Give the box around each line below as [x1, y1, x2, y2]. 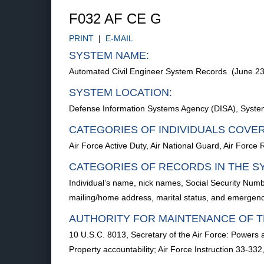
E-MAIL [105, 34, 133, 43]
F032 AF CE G [69, 11, 161, 27]
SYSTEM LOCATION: [69, 87, 172, 98]
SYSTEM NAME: [69, 49, 149, 61]
